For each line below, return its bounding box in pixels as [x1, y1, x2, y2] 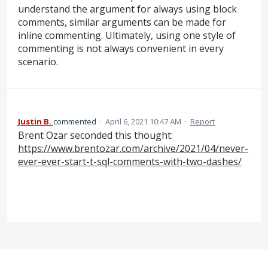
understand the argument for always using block [18, 2, 237, 16]
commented [53, 115, 98, 127]
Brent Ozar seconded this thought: [18, 128, 173, 142]
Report [190, 115, 215, 127]
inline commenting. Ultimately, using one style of [18, 29, 236, 42]
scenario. [18, 55, 58, 69]
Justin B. [18, 115, 51, 127]
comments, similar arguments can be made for [18, 16, 226, 29]
